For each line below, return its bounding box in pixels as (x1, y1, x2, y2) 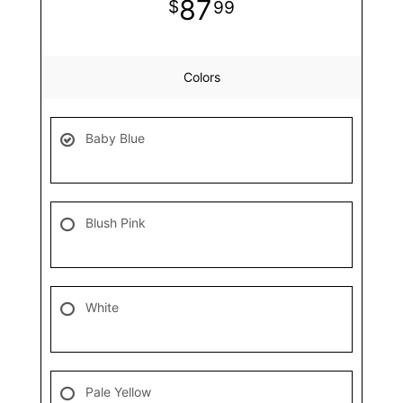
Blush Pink (85, 214, 146, 230)
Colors (183, 68, 220, 85)
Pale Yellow (85, 383, 151, 399)
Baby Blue (85, 130, 145, 146)
